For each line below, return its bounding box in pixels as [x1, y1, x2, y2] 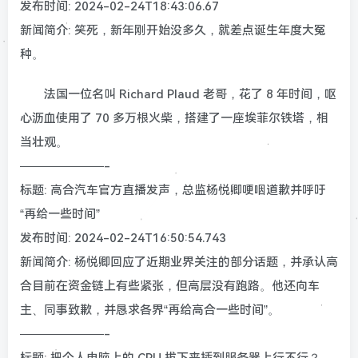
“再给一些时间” [20, 206, 100, 221]
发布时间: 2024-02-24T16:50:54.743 [20, 230, 226, 245]
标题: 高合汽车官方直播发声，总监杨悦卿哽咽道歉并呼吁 [20, 182, 326, 197]
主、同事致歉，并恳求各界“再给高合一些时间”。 [20, 302, 280, 317]
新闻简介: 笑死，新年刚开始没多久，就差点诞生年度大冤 [20, 22, 326, 38]
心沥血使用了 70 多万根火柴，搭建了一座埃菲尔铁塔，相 [20, 110, 328, 125]
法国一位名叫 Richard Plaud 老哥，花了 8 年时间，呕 [44, 86, 336, 101]
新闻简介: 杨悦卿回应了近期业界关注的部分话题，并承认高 [20, 254, 338, 269]
